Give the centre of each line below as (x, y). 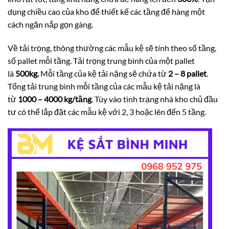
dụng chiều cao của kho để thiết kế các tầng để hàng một (106, 11)
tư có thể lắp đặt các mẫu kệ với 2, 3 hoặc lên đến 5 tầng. (107, 111)
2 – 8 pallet (187, 73)
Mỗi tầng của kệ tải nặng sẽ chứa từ (104, 73)
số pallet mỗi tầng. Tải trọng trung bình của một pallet (101, 60)
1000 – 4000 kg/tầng (55, 99)
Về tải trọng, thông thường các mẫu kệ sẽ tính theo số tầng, (112, 48)
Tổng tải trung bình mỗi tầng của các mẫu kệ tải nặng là (104, 86)
